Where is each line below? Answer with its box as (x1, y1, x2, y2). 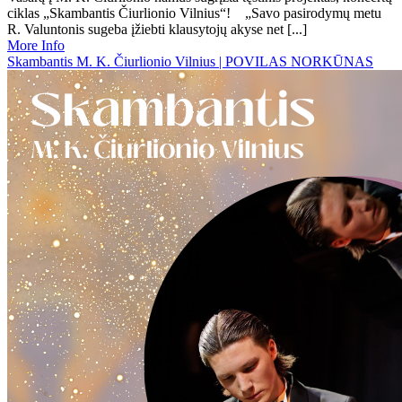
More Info (7, 38, 65, 53)
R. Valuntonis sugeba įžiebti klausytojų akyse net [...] (7, 22, 307, 37)
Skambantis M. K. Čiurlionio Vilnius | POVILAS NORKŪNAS (7, 54, 373, 69)
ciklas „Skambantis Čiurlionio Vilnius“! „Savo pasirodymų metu (7, 5, 381, 21)
